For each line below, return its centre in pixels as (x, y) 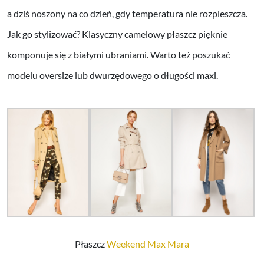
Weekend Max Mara (148, 243)
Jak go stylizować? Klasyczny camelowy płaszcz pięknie (117, 34)
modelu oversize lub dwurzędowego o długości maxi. (113, 75)
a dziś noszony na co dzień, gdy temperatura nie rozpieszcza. (127, 13)
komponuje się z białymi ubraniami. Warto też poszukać (118, 54)
